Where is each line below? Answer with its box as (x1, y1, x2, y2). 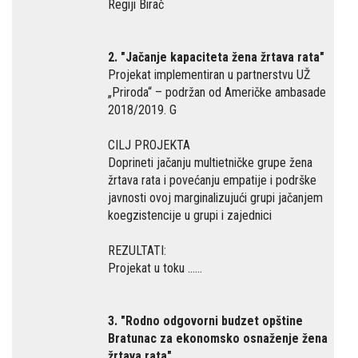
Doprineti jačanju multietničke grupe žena (108, 155, 312, 170)
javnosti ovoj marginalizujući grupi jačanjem (108, 190, 323, 205)
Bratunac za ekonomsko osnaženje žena (108, 331, 328, 346)
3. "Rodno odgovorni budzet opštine (108, 313, 303, 328)
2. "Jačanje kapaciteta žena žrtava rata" (108, 50, 324, 65)
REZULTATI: (108, 243, 166, 258)
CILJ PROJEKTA (108, 137, 190, 153)
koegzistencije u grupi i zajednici (108, 208, 272, 223)
